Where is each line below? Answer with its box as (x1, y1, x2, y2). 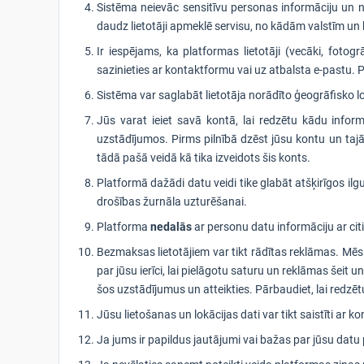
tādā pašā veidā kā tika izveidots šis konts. (97, 151, 310, 164)
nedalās (150, 220, 192, 233)
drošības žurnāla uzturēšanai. (97, 195, 247, 208)
